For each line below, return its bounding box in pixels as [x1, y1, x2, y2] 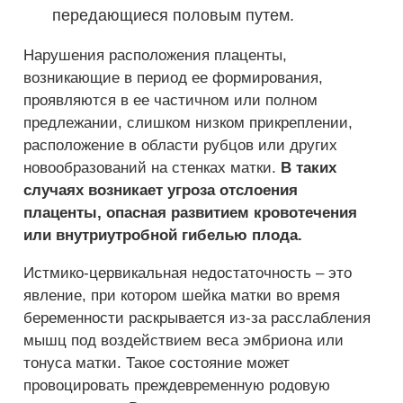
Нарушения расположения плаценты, [23, 47, 287, 64]
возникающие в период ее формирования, [23, 69, 323, 86]
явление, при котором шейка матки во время [23, 287, 340, 304]
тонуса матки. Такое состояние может [23, 354, 290, 372]
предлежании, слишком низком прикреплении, [23, 114, 353, 131]
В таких [281, 159, 336, 176]
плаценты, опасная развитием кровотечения [23, 204, 357, 221]
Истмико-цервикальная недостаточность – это [23, 264, 352, 282]
